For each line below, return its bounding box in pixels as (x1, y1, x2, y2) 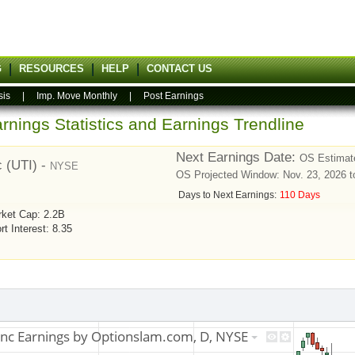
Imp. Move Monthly (36, 90, 117, 101)
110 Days (280, 189, 321, 201)
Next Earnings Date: (176, 149, 300, 166)
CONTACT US (147, 63, 212, 74)
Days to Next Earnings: (178, 189, 277, 201)
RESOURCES (19, 63, 84, 74)
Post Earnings (143, 90, 204, 101)
